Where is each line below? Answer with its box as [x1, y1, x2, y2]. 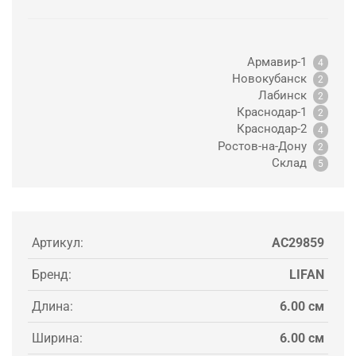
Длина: [32, 298, 73, 314]
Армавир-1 [247, 54, 313, 69]
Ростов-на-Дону [218, 138, 313, 153]
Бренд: [32, 266, 72, 282]
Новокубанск [232, 72, 313, 87]
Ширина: [32, 330, 83, 346]
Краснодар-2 [237, 122, 313, 137]
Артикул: [32, 234, 83, 250]
